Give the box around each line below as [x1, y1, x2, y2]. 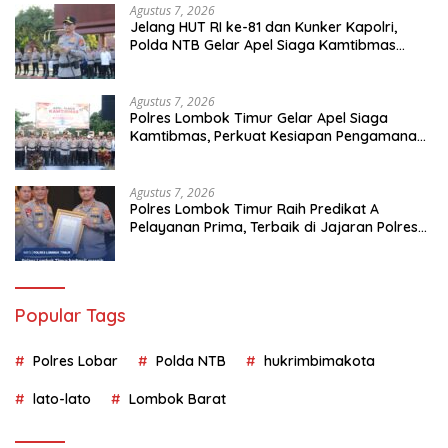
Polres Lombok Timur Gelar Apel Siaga [130, 108, 388, 127]
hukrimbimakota [264, 351, 375, 370]
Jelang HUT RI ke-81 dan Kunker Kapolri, [130, 17, 397, 36]
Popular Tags [15, 303, 126, 327]
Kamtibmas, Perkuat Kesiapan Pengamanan [130, 126, 425, 145]
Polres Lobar [33, 351, 118, 370]
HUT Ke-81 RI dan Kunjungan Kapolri [130, 144, 370, 163]
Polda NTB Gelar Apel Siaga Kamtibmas [130, 35, 396, 54]
